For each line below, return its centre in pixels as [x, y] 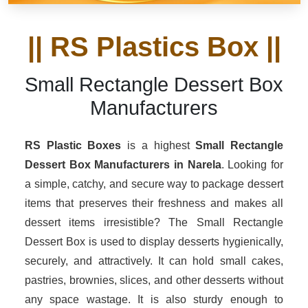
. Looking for [252, 165]
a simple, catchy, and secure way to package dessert [154, 184]
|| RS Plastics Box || [154, 47]
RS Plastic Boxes [73, 145]
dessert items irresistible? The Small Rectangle [154, 222]
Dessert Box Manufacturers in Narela [123, 165]
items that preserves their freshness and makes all [154, 203]
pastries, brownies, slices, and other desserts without [154, 280]
